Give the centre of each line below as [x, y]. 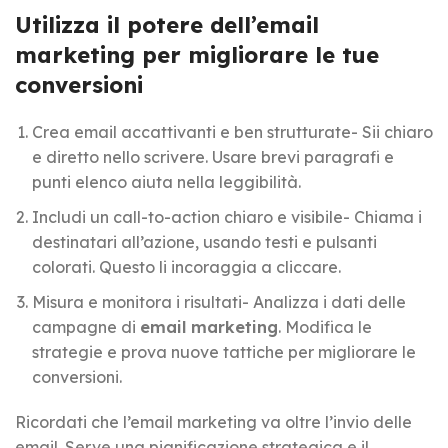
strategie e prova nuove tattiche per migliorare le [224, 351]
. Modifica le [325, 326]
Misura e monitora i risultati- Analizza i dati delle [219, 301]
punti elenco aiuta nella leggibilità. [166, 181]
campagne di [86, 326]
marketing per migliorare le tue [197, 54]
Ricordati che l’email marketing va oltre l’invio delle [213, 421]
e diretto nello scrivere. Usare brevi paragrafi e [213, 156]
